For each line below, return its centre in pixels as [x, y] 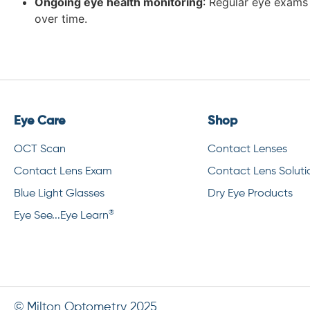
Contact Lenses [247, 149]
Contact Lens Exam [63, 171]
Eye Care [39, 121]
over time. [61, 18]
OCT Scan [40, 149]
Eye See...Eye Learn [61, 216]
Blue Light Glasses [59, 193]
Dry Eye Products [250, 193]
